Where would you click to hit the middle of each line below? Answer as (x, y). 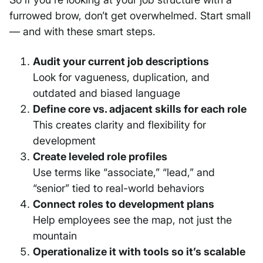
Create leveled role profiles (100, 157)
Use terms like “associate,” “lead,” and (124, 173)
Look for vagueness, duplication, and (121, 77)
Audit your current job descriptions (121, 62)
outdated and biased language (107, 93)
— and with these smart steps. (82, 32)
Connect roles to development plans (124, 204)
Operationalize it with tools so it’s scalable (139, 252)
